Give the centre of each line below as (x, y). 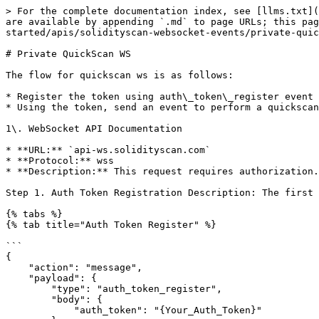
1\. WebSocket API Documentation (94, 129)
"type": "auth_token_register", (28, 289)
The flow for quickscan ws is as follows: (120, 75)
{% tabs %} (34, 214)
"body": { (28, 299)
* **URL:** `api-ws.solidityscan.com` (108, 150)
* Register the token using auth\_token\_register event (159, 96)
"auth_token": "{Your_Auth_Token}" (40, 310)
